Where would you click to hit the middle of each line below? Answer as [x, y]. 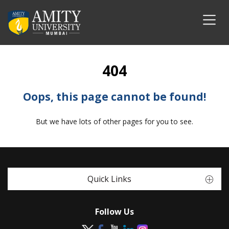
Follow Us [114, 212]
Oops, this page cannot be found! [114, 97]
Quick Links [109, 179]
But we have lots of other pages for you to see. [114, 121]
